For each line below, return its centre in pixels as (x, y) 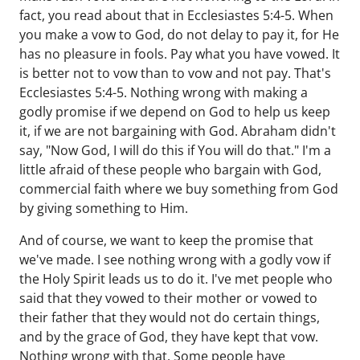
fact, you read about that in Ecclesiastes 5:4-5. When (176, 15)
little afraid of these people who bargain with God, (170, 170)
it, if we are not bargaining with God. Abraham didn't (178, 131)
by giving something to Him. (104, 208)
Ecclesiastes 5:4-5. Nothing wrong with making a (164, 92)
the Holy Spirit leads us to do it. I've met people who (176, 279)
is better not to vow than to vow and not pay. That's (175, 73)
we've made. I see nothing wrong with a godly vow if (175, 260)
